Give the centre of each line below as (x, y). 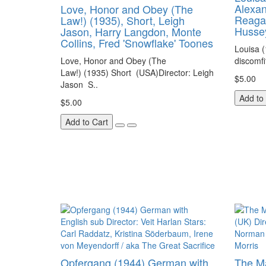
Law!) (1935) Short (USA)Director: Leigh (137, 72)
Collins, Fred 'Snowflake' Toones (137, 43)
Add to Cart (87, 122)
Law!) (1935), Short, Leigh (123, 20)
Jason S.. (79, 84)
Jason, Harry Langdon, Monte (131, 31)
